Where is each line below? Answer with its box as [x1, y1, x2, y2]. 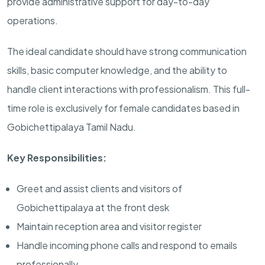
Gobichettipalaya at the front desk [17, 201, 169, 214]
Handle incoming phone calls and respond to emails [17, 238, 237, 251]
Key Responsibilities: [7, 151, 106, 164]
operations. [7, 14, 60, 27]
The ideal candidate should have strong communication [7, 44, 247, 57]
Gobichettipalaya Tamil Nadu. [7, 120, 136, 133]
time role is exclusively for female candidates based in [7, 101, 240, 114]
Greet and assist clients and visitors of [17, 182, 182, 195]
